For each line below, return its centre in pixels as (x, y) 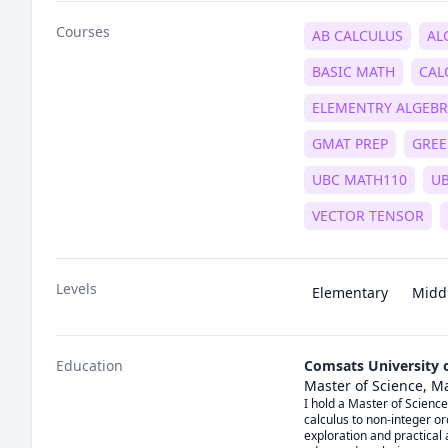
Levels (76, 288)
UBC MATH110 (359, 179)
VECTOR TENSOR (368, 215)
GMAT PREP (350, 143)
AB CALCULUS (357, 35)
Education (89, 365)
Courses (83, 31)
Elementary (350, 292)
